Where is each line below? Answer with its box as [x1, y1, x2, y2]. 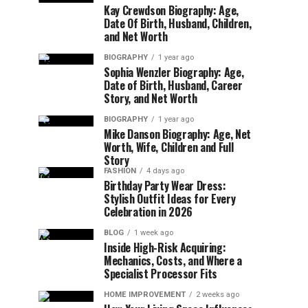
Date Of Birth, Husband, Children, [104, 15, 252, 32]
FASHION [104, 166, 136, 175]
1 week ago [134, 228, 173, 237]
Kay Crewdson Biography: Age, [104, 2, 239, 19]
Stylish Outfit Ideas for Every [104, 190, 236, 207]
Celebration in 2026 [104, 203, 192, 220]
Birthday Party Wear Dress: [104, 177, 226, 194]
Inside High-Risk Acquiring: [104, 239, 226, 256]
